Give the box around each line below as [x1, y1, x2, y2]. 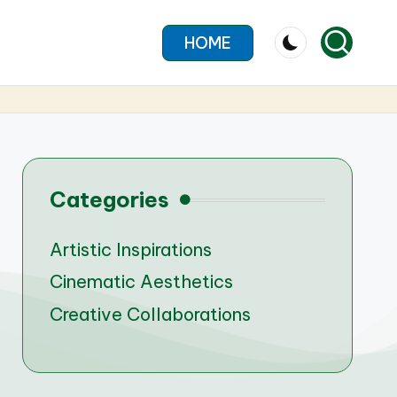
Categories [49, 186, 169, 213]
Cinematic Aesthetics [49, 270, 233, 293]
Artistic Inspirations [49, 238, 212, 261]
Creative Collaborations [49, 302, 251, 325]
